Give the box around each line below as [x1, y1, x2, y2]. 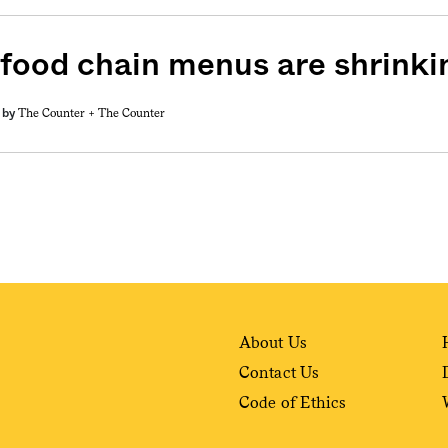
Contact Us [239, 362, 319, 382]
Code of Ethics [239, 392, 347, 412]
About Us [239, 332, 307, 352]
